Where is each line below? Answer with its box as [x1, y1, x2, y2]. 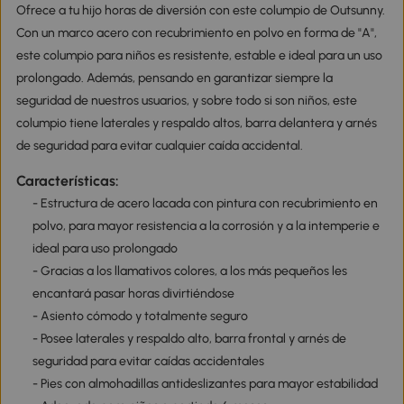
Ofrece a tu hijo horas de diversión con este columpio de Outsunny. [15, 2, 385, 18]
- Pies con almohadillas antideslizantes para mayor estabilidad [32, 375, 378, 391]
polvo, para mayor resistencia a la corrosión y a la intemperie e [32, 217, 380, 234]
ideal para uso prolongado [32, 240, 178, 256]
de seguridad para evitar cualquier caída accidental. [15, 137, 303, 153]
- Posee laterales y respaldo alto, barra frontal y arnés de [32, 330, 346, 346]
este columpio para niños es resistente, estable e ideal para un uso [15, 47, 382, 63]
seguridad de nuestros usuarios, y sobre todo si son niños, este [15, 92, 357, 108]
